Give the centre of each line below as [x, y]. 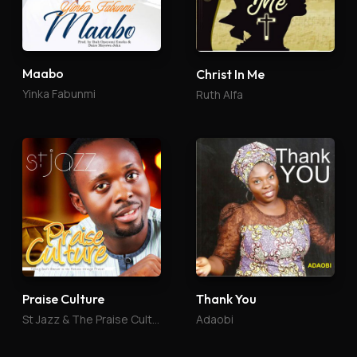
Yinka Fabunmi [59, 94]
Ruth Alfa [220, 95]
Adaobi [215, 320]
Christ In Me [230, 75]
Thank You [226, 299]
